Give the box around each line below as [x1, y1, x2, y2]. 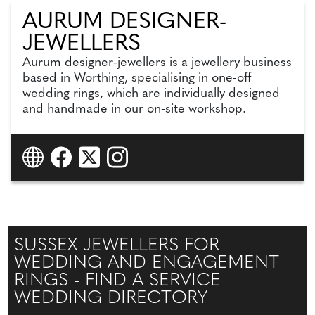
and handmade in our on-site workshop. [22, 102, 247, 116]
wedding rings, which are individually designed [22, 86, 281, 101]
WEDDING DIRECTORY [14, 290, 207, 308]
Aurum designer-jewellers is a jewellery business [22, 56, 292, 70]
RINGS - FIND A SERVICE [14, 272, 221, 290]
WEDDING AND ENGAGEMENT [14, 255, 279, 273]
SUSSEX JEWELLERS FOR [14, 237, 219, 255]
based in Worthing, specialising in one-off [22, 71, 252, 85]
